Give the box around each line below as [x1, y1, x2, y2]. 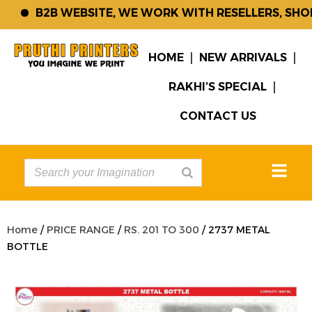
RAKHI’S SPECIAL [168, 80, 267, 93]
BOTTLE [7, 240, 48, 253]
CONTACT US [180, 109, 257, 123]
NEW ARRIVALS [198, 51, 287, 64]
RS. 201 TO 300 [124, 224, 199, 236]
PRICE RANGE [47, 224, 115, 236]
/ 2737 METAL [199, 224, 270, 236]
